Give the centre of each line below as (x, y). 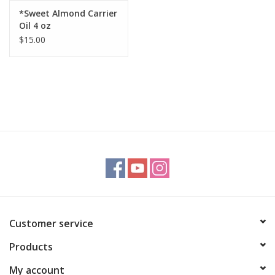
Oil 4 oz (35, 25)
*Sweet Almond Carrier (68, 13)
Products (31, 246)
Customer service (51, 223)
